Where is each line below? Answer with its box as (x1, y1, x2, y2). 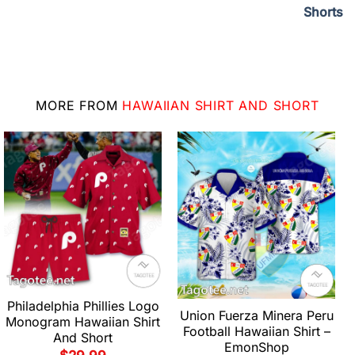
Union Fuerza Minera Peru (179, 307, 334, 324)
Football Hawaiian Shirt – (182, 323, 330, 340)
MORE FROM (36, 97, 123, 113)
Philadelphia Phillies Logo (6, 297, 159, 314)
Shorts (303, 3, 343, 20)
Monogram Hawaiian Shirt (6, 313, 160, 330)
